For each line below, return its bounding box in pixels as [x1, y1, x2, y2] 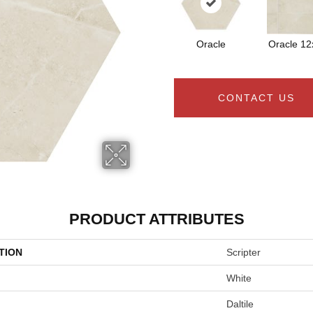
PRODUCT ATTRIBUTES [68, 210, 245, 228]
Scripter [226, 247, 261, 258]
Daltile [226, 298, 254, 310]
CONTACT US [218, 92, 295, 104]
